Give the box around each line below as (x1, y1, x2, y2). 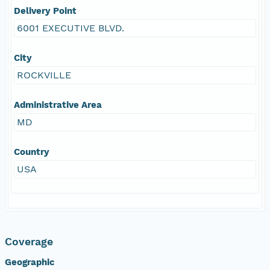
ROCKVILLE (17, 69, 71, 81)
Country (14, 146, 49, 157)
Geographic (5, 256, 55, 268)
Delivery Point (14, 5, 77, 16)
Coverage (5, 235, 53, 248)
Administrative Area (14, 99, 102, 110)
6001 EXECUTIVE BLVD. (17, 22, 124, 34)
